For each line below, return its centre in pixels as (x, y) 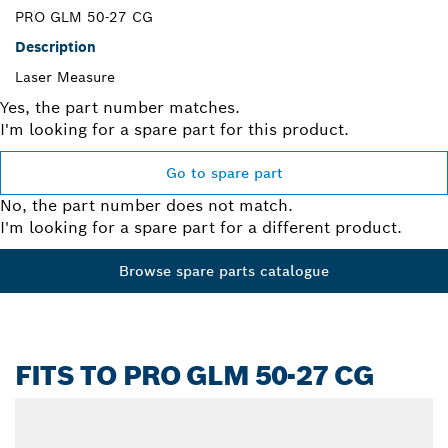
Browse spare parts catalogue (224, 271)
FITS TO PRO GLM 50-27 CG (195, 376)
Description (55, 47)
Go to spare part (224, 173)
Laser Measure (65, 77)
